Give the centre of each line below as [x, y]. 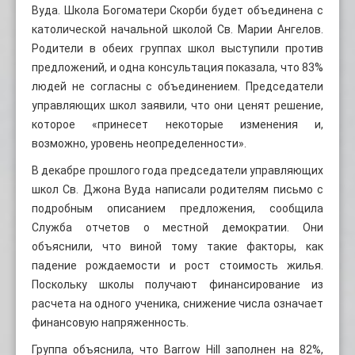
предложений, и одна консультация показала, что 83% [177, 67]
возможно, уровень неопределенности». [139, 143]
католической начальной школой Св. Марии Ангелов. [177, 29]
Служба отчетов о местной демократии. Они [177, 227]
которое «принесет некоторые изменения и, [177, 124]
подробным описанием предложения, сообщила [177, 208]
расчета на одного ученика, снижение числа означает [177, 303]
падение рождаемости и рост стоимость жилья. [177, 265]
